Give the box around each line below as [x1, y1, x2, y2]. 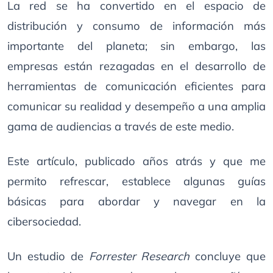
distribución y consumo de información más [7, 19, 266, 33]
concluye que [190, 249, 266, 263]
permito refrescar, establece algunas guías [7, 174, 266, 188]
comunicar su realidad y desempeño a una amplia [7, 99, 266, 113]
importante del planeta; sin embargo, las [7, 39, 266, 53]
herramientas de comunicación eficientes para [7, 79, 266, 93]
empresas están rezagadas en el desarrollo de [7, 59, 266, 73]
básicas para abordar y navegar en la [7, 194, 266, 208]
